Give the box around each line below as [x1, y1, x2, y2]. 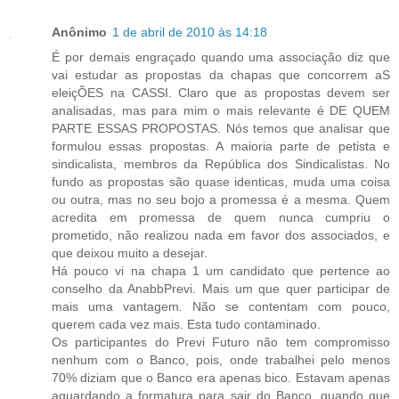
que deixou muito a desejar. [52, 245, 208, 260]
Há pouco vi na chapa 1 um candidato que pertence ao [52, 263, 390, 278]
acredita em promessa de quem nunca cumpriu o [52, 209, 390, 224]
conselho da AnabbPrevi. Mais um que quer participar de [52, 281, 390, 296]
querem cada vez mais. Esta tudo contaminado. [52, 316, 321, 331]
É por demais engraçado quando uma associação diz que [52, 49, 390, 64]
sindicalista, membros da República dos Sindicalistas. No [52, 156, 390, 171]
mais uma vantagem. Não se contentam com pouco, [52, 298, 390, 313]
